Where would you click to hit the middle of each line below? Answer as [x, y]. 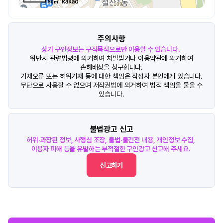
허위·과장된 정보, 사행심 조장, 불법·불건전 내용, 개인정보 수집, [111, 140]
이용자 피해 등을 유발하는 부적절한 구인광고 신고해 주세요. [111, 149]
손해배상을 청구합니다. [111, 67]
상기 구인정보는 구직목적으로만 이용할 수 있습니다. [111, 49]
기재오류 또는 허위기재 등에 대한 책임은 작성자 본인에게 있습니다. [111, 76]
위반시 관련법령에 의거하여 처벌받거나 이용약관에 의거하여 [111, 58]
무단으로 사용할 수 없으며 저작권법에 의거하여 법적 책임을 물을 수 [111, 85]
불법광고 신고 [111, 129]
